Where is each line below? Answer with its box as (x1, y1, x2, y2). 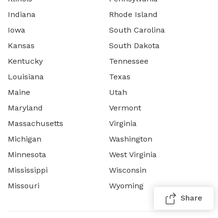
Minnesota (8, 149, 46, 159)
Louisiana (8, 72, 44, 81)
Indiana (8, 9, 36, 19)
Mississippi (8, 165, 48, 175)
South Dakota (109, 40, 160, 50)
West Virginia (109, 149, 157, 159)
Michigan (8, 134, 41, 144)
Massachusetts (8, 118, 63, 128)
